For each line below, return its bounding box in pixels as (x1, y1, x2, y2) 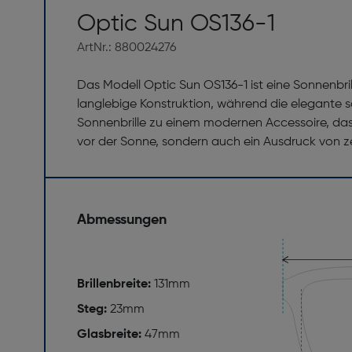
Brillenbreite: (77, 278, 154, 291)
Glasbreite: (77, 328, 145, 342)
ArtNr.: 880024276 (77, 42, 176, 55)
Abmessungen (77, 213, 167, 228)
